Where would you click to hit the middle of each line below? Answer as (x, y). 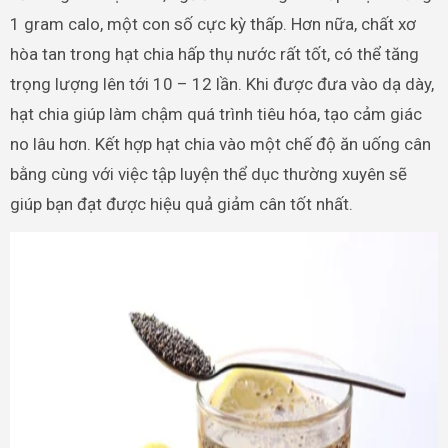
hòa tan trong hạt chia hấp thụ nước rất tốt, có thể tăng (214, 53)
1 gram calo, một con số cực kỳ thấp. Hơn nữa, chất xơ (212, 23)
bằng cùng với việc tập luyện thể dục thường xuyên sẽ (208, 173)
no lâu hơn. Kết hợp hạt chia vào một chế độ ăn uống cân (220, 143)
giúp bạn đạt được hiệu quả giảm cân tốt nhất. (181, 203)
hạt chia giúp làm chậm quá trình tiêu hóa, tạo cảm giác (215, 113)
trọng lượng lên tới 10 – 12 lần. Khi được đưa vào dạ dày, (221, 83)
